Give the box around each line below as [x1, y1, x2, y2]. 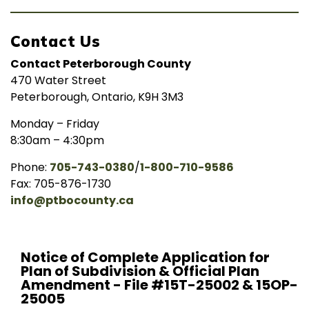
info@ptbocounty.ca [10, 192, 134, 208]
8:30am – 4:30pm [10, 132, 104, 148]
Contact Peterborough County [10, 56, 191, 72]
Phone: [10, 159, 50, 175]
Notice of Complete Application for [21, 248, 270, 267]
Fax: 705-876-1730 [10, 176, 111, 192]
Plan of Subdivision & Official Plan [21, 261, 259, 281]
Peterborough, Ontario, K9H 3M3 [10, 89, 183, 105]
